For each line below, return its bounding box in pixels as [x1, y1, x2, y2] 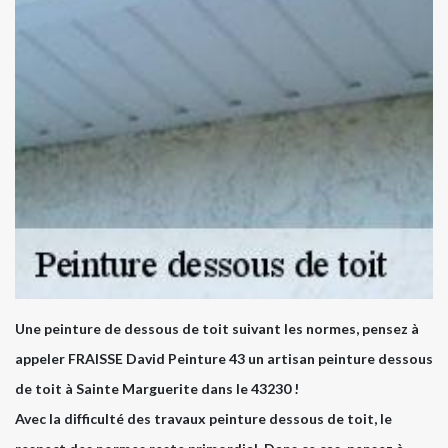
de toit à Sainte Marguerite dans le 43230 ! [15, 380, 299, 398]
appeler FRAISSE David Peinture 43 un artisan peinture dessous [15, 350, 433, 368]
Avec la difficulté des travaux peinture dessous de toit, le [15, 410, 392, 428]
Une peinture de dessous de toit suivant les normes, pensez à [15, 320, 419, 338]
